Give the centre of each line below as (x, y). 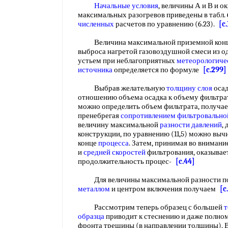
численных (96, 24)
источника (95, 70)
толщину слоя (189, 88)
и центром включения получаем (165, 189)
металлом (94, 189)
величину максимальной (119, 125)
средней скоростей (115, 152)
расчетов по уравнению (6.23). (166, 24)
